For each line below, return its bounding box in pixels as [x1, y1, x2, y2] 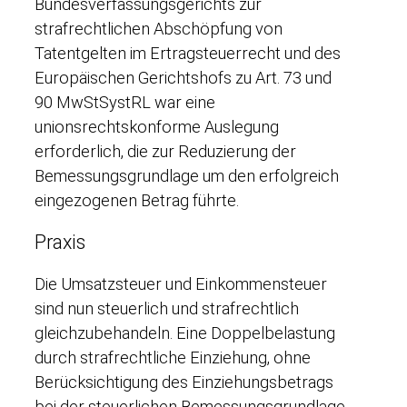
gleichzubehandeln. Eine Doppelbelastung [35, 323, 335, 343]
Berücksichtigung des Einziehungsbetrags [35, 372, 333, 392]
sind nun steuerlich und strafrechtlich [35, 299, 299, 319]
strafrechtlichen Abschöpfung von [35, 18, 283, 38]
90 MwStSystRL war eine [35, 92, 215, 112]
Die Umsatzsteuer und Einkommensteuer [35, 274, 327, 294]
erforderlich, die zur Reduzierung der [35, 141, 296, 161]
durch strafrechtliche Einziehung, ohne [35, 348, 311, 368]
